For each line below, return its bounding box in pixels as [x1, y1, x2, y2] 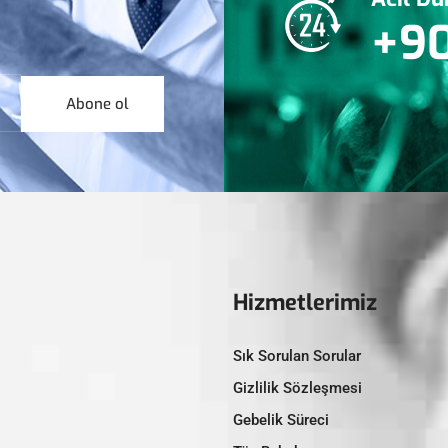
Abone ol [66, 93, 129, 114]
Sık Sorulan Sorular [232, 346, 361, 365]
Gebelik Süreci [232, 410, 329, 429]
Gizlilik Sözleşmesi [232, 378, 362, 397]
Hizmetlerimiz [232, 287, 377, 317]
